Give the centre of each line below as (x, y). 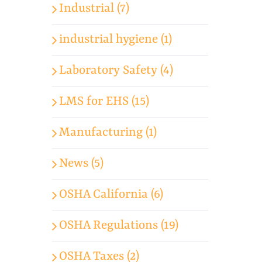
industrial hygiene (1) (116, 39)
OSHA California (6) (111, 194)
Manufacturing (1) (108, 132)
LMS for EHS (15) (104, 101)
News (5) (82, 163)
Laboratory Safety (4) (116, 70)
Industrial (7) (94, 8)
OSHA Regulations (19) (119, 225)
